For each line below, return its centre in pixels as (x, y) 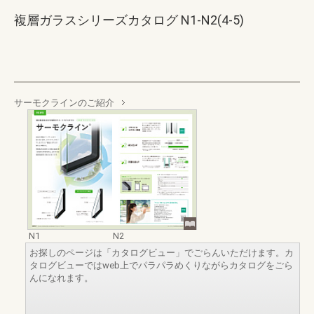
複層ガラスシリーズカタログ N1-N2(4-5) (129, 20)
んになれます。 (61, 278)
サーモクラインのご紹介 (64, 103)
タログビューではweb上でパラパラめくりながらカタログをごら (161, 265)
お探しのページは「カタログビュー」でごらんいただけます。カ (162, 252)
